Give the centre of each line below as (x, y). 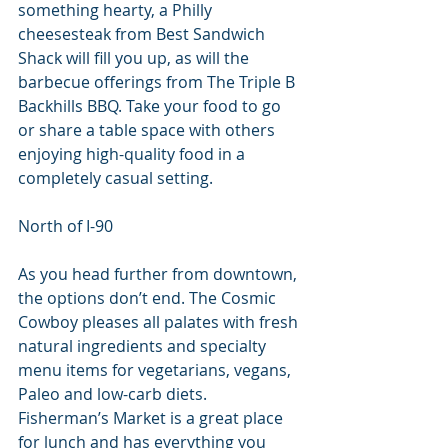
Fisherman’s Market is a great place (152, 418)
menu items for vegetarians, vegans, (156, 370)
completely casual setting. (115, 178)
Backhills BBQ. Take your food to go (151, 106)
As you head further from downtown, (159, 274)
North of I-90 (65, 226)
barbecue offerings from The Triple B (158, 82)
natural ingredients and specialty (144, 346)
